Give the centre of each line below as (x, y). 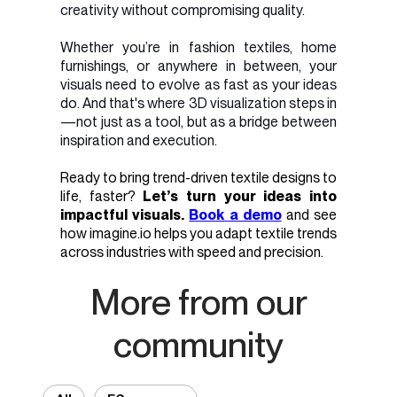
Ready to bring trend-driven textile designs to (198, 178)
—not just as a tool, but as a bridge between (198, 121)
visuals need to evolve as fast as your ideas (198, 84)
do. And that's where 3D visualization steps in (198, 103)
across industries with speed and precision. (192, 253)
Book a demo (235, 215)
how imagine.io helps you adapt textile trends (198, 234)
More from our (198, 302)
